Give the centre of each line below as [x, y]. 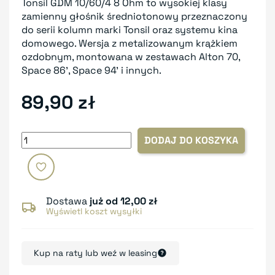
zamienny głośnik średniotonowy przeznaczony [134, 16]
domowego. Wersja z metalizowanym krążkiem [130, 43]
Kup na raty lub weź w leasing [95, 253]
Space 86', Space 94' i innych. [91, 70]
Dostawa [68, 201]
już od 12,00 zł [124, 201]
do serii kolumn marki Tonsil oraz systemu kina [130, 29]
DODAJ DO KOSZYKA [191, 140]
